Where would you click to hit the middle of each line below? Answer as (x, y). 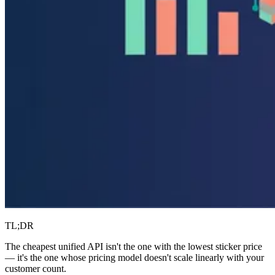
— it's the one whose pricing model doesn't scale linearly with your (134, 258)
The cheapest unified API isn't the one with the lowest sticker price (134, 246)
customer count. (36, 269)
